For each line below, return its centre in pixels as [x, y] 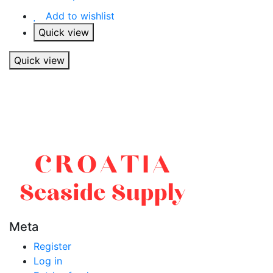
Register [52, 246]
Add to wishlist [80, 16]
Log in [48, 261]
